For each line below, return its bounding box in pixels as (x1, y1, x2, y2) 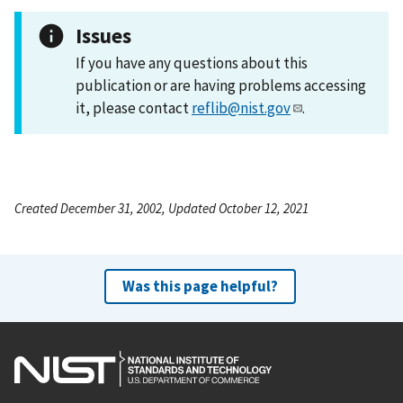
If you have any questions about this (76, 52, 308, 73)
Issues (76, 22, 131, 49)
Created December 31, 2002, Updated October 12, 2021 (14, 199, 309, 217)
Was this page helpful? (121, 275, 278, 296)
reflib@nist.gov (192, 97, 291, 118)
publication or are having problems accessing (76, 75, 366, 95)
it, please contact (76, 97, 192, 118)
